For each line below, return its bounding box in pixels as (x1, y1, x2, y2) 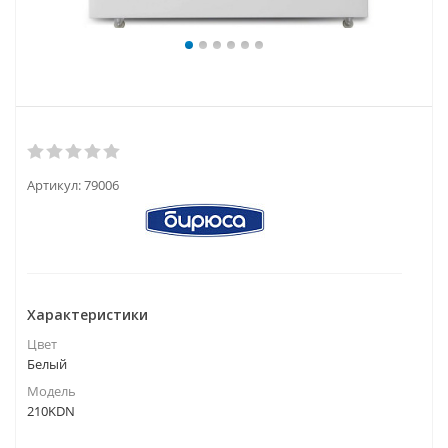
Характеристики (27, 305, 148, 324)
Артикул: (27, 176, 81, 194)
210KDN (27, 402, 75, 420)
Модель (27, 382, 76, 400)
